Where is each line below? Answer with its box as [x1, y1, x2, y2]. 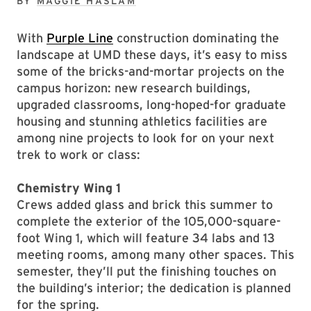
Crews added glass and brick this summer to [17, 197, 273, 212]
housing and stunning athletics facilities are [17, 114, 267, 128]
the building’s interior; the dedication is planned [17, 280, 291, 295]
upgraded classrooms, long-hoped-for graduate [17, 97, 286, 112]
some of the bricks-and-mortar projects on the [17, 64, 285, 78]
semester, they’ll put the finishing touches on [17, 264, 276, 278]
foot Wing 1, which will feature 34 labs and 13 [17, 230, 275, 245]
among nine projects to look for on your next [17, 131, 274, 145]
